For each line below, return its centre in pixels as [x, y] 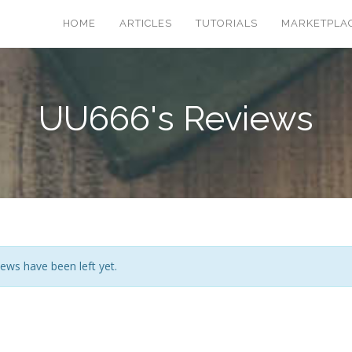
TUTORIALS [226, 23]
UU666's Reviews [176, 119]
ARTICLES [145, 23]
